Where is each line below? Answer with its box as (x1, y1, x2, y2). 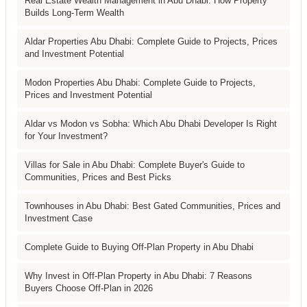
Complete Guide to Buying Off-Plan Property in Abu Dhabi (25, 241, 254, 252)
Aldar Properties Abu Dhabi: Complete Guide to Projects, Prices (25, 36, 278, 47)
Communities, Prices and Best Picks (25, 171, 171, 182)
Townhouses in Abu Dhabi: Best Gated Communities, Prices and (25, 200, 280, 211)
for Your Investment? (25, 130, 108, 141)
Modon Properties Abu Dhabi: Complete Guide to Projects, (25, 77, 256, 88)
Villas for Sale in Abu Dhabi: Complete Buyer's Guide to (25, 159, 245, 170)
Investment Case (25, 212, 93, 223)
